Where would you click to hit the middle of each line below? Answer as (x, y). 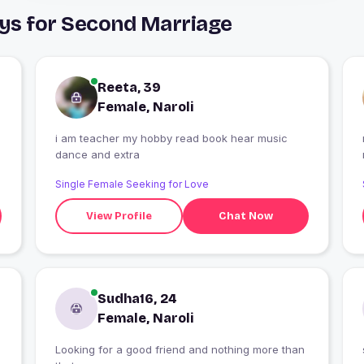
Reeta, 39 (129, 88)
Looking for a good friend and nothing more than (180, 350)
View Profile (119, 216)
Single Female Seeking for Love (132, 184)
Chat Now (246, 216)
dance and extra (97, 155)
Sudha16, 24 (137, 299)
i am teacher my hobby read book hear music (89, 139)
